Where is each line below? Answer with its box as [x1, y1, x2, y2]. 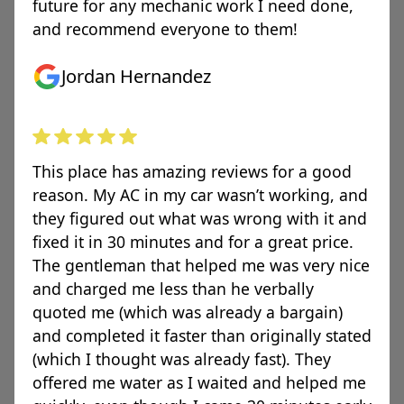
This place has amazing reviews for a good [32, 161, 352, 182]
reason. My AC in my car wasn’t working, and [32, 184, 368, 206]
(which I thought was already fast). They [32, 348, 331, 370]
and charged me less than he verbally [32, 278, 314, 299]
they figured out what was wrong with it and [32, 207, 367, 229]
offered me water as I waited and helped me [32, 372, 366, 393]
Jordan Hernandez [61, 64, 211, 88]
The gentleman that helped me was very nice [32, 254, 370, 276]
